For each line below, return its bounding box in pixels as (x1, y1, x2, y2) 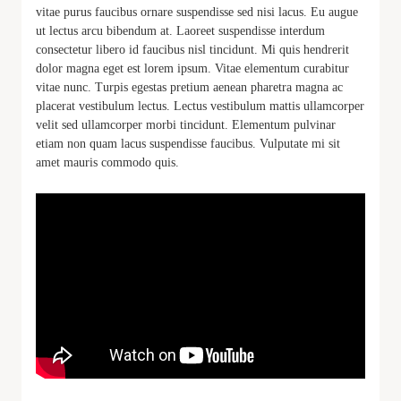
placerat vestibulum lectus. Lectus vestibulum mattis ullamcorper (36, 99, 364, 114)
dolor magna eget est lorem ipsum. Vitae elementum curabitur (36, 62, 349, 76)
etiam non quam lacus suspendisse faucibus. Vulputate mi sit (36, 137, 340, 151)
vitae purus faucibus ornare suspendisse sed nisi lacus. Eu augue (36, 5, 358, 20)
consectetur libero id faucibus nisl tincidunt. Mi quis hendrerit (36, 43, 349, 57)
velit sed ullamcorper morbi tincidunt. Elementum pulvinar (36, 118, 336, 132)
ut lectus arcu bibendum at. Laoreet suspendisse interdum (36, 24, 325, 38)
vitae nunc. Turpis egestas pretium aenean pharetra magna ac (36, 81, 343, 95)
